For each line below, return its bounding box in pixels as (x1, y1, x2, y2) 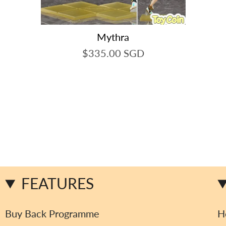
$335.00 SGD (82, 47, 144, 59)
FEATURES (21, 174, 94, 192)
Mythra (97, 31, 129, 43)
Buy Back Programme (5, 207, 100, 219)
